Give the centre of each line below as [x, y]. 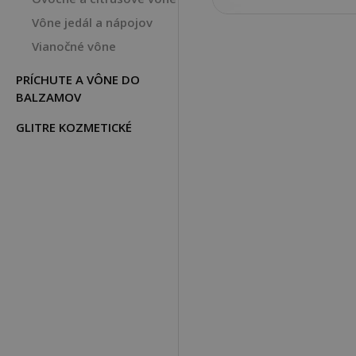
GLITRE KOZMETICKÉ [74, 127]
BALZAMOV [48, 97]
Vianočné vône [74, 46]
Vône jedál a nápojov [92, 22]
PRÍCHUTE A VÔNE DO [78, 79]
